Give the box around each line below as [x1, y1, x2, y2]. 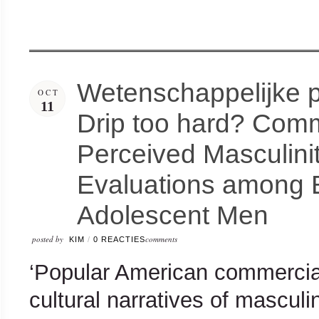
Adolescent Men [77, 200, 268, 230]
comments [145, 234, 177, 244]
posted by [29, 234, 66, 244]
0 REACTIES [93, 235, 145, 244]
